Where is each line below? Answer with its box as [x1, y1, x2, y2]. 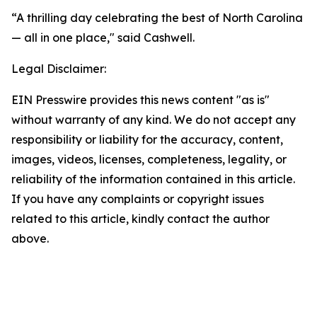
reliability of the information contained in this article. [11, 172, 295, 186]
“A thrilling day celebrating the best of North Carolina [11, 11, 303, 25]
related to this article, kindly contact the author [11, 212, 270, 226]
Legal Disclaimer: [11, 62, 106, 76]
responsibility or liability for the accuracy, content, [11, 132, 283, 146]
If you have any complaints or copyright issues [11, 192, 264, 206]
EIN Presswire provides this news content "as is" [11, 93, 270, 107]
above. [11, 231, 49, 246]
